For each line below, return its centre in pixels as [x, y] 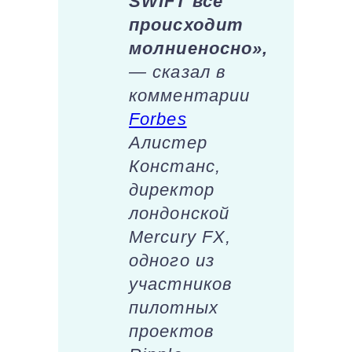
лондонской [179, 213]
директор [172, 189]
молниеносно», [199, 48]
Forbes [158, 119]
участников [180, 284]
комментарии [190, 95]
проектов [171, 331]
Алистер [168, 142]
